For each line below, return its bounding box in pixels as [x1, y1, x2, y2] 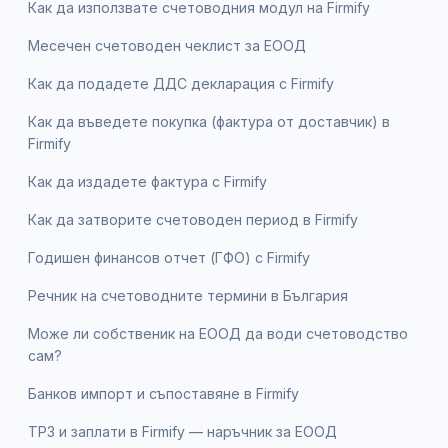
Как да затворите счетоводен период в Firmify [28, 210, 358, 228]
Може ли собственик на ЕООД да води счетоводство [28, 324, 408, 342]
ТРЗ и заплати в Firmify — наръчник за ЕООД [28, 422, 337, 440]
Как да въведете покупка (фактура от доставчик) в [28, 112, 390, 130]
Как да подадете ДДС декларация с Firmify [28, 74, 334, 92]
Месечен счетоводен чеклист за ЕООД [28, 36, 306, 54]
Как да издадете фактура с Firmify [28, 172, 267, 190]
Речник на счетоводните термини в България [28, 286, 348, 304]
